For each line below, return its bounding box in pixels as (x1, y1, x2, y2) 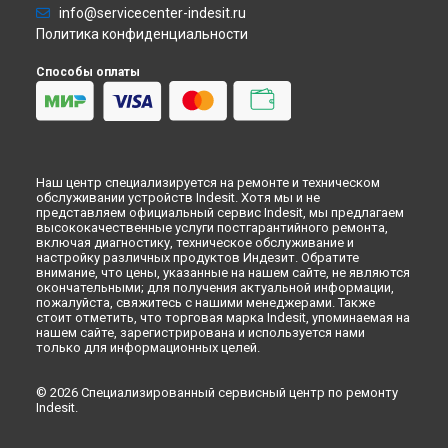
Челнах (46, 15, 90, 30)
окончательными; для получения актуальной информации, (36, 279, 394, 295)
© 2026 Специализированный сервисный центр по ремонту (36, 384, 398, 400)
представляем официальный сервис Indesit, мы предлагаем (36, 204, 404, 220)
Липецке (323, 38, 374, 53)
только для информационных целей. (36, 339, 260, 355)
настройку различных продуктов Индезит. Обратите (36, 249, 359, 265)
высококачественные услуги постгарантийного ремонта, (36, 219, 388, 235)
